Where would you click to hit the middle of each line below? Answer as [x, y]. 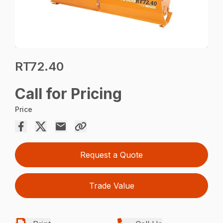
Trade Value [111, 186]
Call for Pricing [69, 94]
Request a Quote [111, 155]
